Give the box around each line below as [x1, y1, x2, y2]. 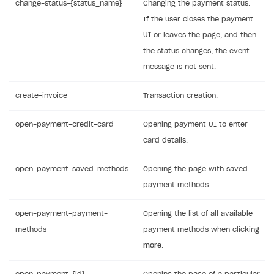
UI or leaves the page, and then [143, 32, 256, 39]
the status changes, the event [143, 48, 250, 54]
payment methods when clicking [143, 226, 259, 233]
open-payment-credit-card [15, 121, 114, 128]
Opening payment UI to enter [143, 121, 248, 128]
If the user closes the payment [143, 16, 253, 23]
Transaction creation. [143, 92, 218, 99]
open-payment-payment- [15, 210, 108, 217]
